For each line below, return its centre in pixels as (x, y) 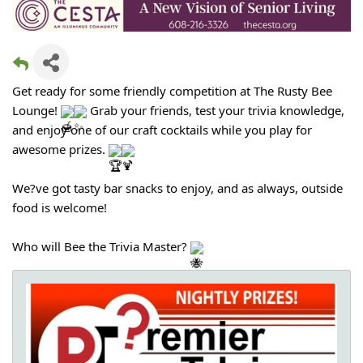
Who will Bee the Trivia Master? (101, 246)
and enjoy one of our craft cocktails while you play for (162, 129)
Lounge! (36, 110)
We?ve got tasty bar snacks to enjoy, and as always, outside (177, 188)
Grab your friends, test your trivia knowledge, (216, 110)
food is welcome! (60, 207)
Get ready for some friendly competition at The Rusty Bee (172, 90)
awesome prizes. (60, 149)
